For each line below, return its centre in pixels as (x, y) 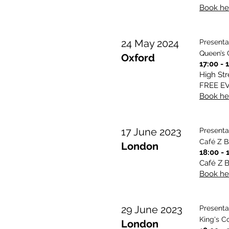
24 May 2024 (150, 43)
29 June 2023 (152, 210)
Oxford (138, 58)
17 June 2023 (151, 132)
